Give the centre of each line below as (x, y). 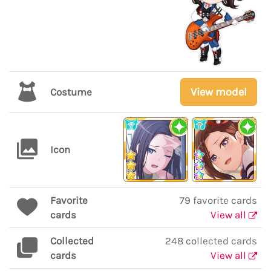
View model (219, 92)
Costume (71, 92)
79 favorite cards (218, 200)
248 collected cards (211, 241)
